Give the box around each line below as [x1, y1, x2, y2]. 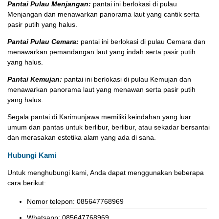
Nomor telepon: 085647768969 [27, 197, 124, 206]
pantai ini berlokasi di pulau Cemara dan [79, 38, 205, 46]
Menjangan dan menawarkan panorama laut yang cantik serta [7, 10, 199, 19]
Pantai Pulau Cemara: [7, 38, 79, 46]
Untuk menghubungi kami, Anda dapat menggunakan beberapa [7, 169, 204, 177]
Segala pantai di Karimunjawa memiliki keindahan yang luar [7, 113, 191, 121]
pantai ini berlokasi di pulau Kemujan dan [62, 75, 191, 84]
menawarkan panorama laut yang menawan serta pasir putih [7, 86, 196, 94]
